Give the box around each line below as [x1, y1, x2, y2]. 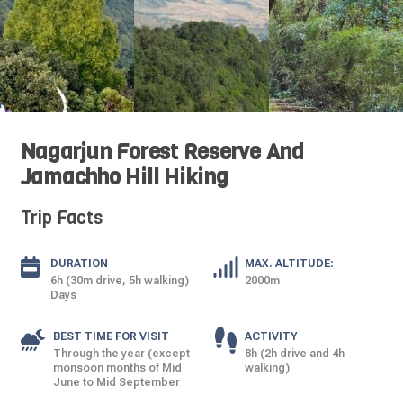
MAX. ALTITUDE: [245, 257, 334, 270]
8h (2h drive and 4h [245, 347, 345, 360]
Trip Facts [20, 206, 103, 230]
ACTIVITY [245, 330, 298, 343]
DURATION [49, 257, 108, 270]
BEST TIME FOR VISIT [52, 330, 169, 343]
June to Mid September [52, 376, 180, 389]
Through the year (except [52, 347, 190, 360]
